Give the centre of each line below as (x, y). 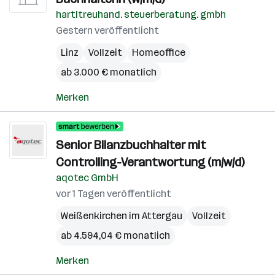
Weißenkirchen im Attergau (122, 216)
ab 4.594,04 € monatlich (115, 235)
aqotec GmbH (87, 178)
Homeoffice (159, 52)
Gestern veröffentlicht (107, 30)
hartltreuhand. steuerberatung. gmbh (141, 14)
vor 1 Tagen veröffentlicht (114, 194)
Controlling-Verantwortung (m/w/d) (150, 162)
